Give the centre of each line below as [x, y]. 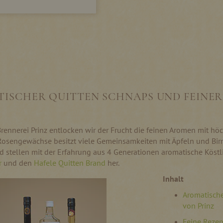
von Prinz [199, 205]
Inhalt [173, 178]
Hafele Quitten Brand [70, 163]
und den [18, 163]
